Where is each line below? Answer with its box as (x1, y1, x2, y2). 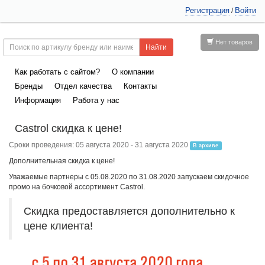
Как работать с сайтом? (15, 67, 100, 76)
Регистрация (185, 6, 230, 15)
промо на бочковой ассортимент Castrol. (9, 183, 145, 191)
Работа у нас (73, 96, 119, 105)
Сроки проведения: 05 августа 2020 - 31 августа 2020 (9, 141, 190, 149)
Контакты (124, 82, 157, 91)
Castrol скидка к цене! (15, 122, 122, 134)
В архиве (193, 143, 219, 148)
